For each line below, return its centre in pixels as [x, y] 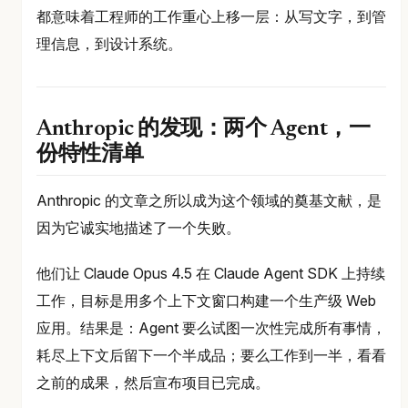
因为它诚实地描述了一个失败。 [138, 228]
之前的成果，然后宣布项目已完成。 [153, 383]
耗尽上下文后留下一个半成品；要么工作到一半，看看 [211, 356]
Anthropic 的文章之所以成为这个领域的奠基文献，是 [209, 201]
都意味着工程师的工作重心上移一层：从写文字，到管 [211, 17]
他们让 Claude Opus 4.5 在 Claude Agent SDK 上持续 [211, 274]
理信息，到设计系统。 [109, 44]
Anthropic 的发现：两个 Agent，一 [204, 130]
